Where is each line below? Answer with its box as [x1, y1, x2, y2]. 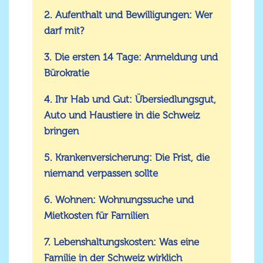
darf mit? [44, 25, 84, 37]
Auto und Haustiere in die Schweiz [44, 109, 200, 122]
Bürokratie [44, 67, 89, 79]
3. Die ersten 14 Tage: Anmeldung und [44, 51, 218, 63]
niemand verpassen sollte [44, 167, 158, 180]
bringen [44, 125, 79, 137]
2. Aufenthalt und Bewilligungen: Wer [44, 9, 213, 21]
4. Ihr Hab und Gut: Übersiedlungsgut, [44, 93, 216, 106]
